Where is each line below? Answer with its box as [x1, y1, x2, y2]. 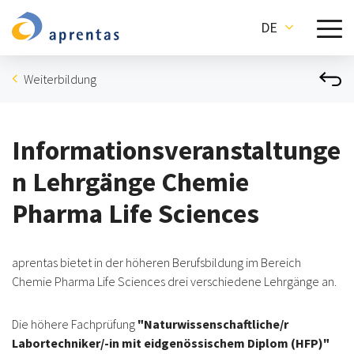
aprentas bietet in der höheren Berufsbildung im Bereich [12, 254, 301, 270]
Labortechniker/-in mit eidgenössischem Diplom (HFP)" [12, 335, 330, 351]
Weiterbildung [24, 71, 96, 87]
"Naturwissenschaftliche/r [137, 316, 288, 332]
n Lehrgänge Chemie [12, 165, 249, 198]
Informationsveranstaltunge [12, 134, 341, 167]
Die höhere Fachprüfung [12, 316, 137, 332]
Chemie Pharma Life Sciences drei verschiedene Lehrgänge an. [12, 273, 337, 289]
